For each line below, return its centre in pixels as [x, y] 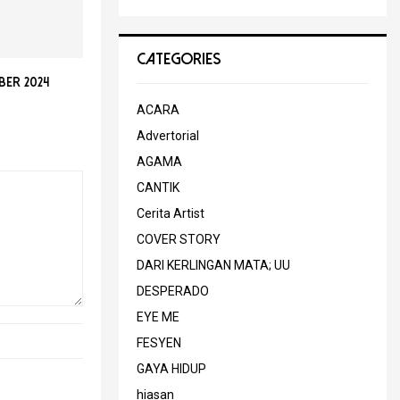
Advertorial [168, 135]
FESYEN [159, 342]
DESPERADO [173, 291]
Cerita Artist [171, 213]
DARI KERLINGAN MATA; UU [213, 265]
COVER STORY [179, 239]
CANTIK [158, 187]
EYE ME [158, 317]
